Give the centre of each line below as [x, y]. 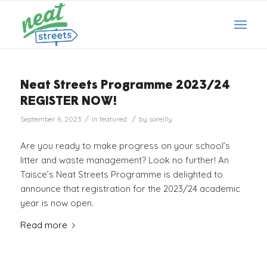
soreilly [160, 119]
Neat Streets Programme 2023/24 [125, 86]
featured [113, 119]
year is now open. [57, 203]
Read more [44, 225]
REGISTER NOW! [68, 102]
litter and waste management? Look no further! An [124, 160]
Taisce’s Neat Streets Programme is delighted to [121, 174]
